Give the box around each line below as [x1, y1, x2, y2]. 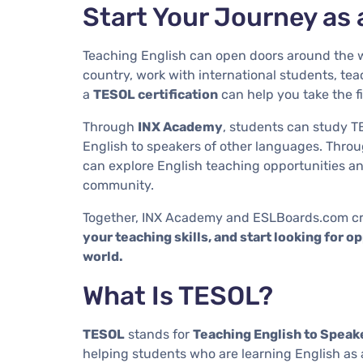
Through [83, 118, 138, 135]
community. [83, 177, 154, 193]
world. [83, 248, 123, 264]
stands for [125, 326, 193, 342]
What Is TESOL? [83, 280, 273, 311]
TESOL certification [93, 86, 218, 102]
